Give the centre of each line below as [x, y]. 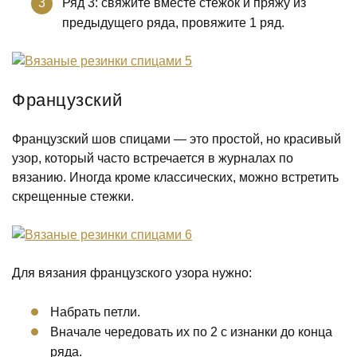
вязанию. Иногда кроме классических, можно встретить [175, 177]
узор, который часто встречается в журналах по [153, 158]
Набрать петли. [95, 312]
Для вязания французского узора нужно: [132, 273]
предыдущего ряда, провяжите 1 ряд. [173, 23]
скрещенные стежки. [73, 196]
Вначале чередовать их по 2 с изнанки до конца [191, 332]
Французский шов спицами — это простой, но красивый [177, 139]
